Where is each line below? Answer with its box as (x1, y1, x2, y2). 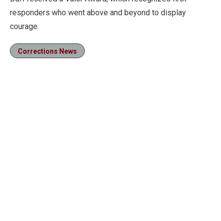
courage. (10, 22, 39, 31)
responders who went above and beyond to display (10, 8, 186, 17)
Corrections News (18, 47, 77, 55)
